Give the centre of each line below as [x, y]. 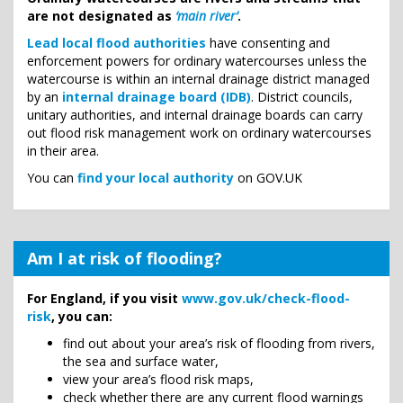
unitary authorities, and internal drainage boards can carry [195, 115]
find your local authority [156, 178]
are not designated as [101, 16]
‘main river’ [206, 16]
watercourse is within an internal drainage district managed [198, 79]
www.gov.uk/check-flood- [266, 298]
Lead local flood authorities [116, 43]
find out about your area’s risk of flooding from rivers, [219, 343]
